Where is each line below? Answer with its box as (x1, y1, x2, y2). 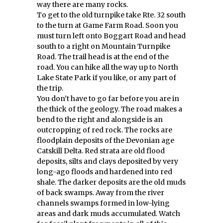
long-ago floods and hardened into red (37, 167, 172, 176)
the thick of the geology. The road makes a (37, 105, 182, 113)
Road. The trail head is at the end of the (37, 52, 169, 61)
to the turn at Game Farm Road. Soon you (37, 21, 178, 30)
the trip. (37, 84, 63, 93)
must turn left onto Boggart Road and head (37, 31, 186, 40)
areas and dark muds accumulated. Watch (37, 209, 180, 218)
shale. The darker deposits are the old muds (37, 178, 186, 187)
